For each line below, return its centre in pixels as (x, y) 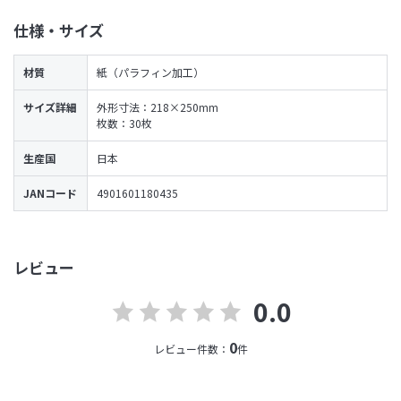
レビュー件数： (191, 348)
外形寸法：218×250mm (158, 107)
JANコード (50, 192)
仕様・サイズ (59, 30)
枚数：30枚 (124, 123)
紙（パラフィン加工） (150, 72)
